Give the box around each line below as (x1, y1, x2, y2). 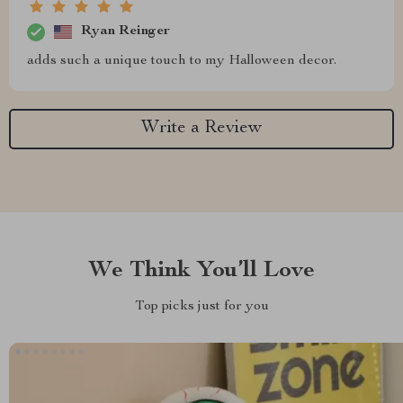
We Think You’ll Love (88, 258, 315, 282)
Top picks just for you (134, 299, 269, 314)
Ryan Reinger (81, 24, 170, 40)
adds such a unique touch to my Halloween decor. (27, 53, 336, 68)
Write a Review (141, 120, 262, 139)
